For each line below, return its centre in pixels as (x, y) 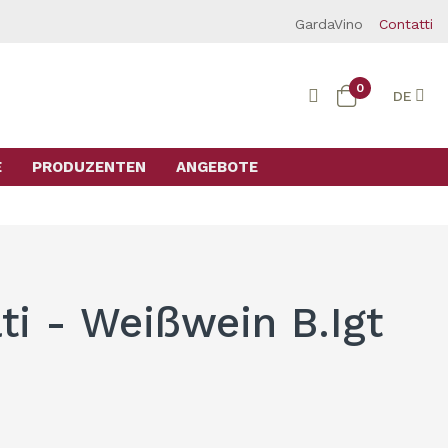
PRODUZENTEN (88, 167)
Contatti (406, 24)
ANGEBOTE (216, 167)
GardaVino (329, 24)
